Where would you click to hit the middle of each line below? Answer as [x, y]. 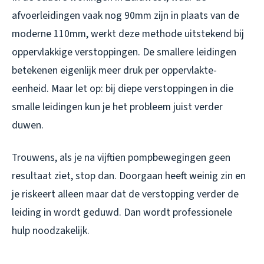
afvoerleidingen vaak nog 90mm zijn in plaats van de [126, 16]
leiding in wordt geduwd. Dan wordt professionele [122, 213]
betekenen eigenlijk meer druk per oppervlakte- [114, 71]
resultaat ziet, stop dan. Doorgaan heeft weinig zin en [129, 176]
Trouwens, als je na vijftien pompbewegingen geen [121, 158]
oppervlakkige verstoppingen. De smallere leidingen [124, 52]
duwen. [28, 126]
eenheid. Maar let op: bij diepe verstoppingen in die [123, 89]
